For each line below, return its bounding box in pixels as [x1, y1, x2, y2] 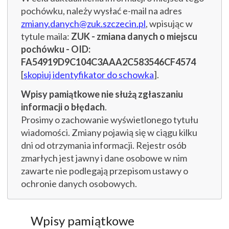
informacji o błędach [21, 101, 105, 113]
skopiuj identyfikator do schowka [24, 68, 154, 80]
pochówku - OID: [21, 43, 90, 55]
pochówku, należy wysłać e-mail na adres [21, 5, 182, 16]
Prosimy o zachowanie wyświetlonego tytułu [21, 114, 198, 126]
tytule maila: [21, 30, 71, 42]
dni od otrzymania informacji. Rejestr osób [21, 140, 187, 151]
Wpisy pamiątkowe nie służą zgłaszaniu [21, 88, 183, 100]
